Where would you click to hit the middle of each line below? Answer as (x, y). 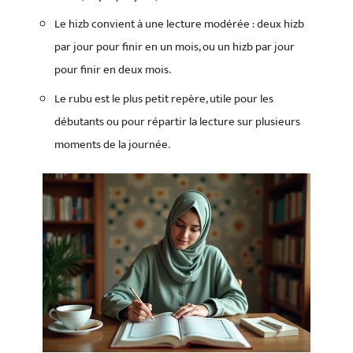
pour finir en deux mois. (113, 70)
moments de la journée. (112, 144)
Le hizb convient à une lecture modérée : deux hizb (179, 24)
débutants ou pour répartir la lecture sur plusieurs (177, 121)
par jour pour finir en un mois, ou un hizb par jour (175, 47)
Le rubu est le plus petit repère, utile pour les (164, 98)
